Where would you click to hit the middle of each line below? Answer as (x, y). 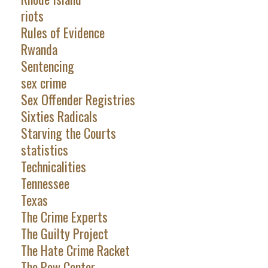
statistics (44, 150)
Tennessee (45, 183)
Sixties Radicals (59, 116)
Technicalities (53, 167)
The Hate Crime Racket (75, 250)
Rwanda (39, 49)
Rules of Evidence (63, 33)
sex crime (43, 83)
